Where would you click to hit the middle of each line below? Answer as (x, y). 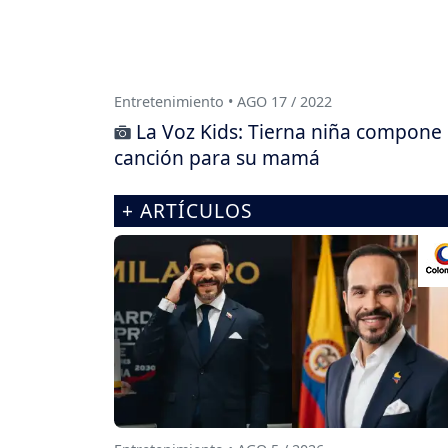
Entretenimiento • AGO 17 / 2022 (223, 102)
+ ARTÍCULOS (187, 211)
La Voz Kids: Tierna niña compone (289, 132)
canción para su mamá (217, 158)
